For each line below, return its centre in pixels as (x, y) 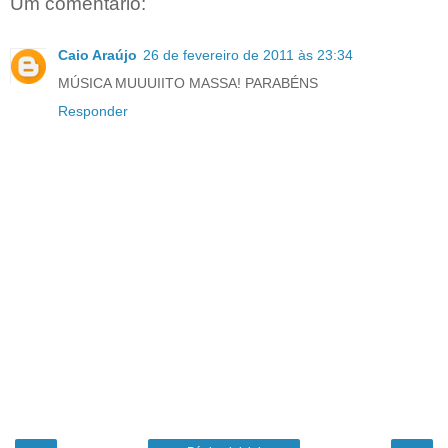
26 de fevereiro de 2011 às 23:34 (248, 55)
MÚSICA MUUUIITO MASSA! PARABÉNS (188, 83)
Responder (93, 111)
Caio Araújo (97, 55)
